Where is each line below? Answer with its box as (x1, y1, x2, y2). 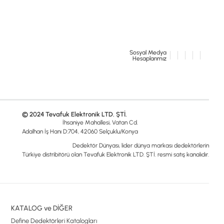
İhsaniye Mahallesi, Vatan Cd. (62, 119, 138, 126)
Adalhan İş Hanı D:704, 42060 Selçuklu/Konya (21, 128, 138, 135)
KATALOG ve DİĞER (10, 204, 72, 212)
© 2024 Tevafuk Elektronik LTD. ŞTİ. (21, 110, 127, 118)
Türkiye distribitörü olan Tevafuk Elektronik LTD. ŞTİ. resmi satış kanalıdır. (21, 151, 209, 158)
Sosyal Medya (129, 48, 166, 56)
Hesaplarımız (132, 54, 166, 62)
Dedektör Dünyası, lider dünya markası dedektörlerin (72, 142, 209, 149)
